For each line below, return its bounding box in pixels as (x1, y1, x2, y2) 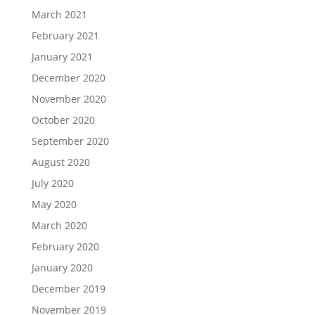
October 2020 (31, 112, 95, 127)
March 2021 (31, 7, 87, 21)
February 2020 (31, 239, 99, 253)
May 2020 (31, 197, 77, 211)
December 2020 (31, 70, 105, 84)
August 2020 (31, 155, 90, 169)
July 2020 (31, 176, 74, 190)
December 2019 (31, 281, 105, 295)
